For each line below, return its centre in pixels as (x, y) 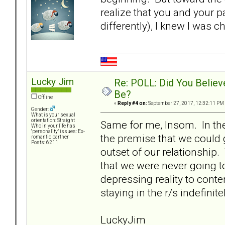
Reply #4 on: (132, 103)
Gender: (40, 109)
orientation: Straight (53, 121)
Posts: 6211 (45, 143)
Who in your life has (53, 126)
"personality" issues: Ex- (58, 132)
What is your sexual (53, 115)
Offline (45, 97)
